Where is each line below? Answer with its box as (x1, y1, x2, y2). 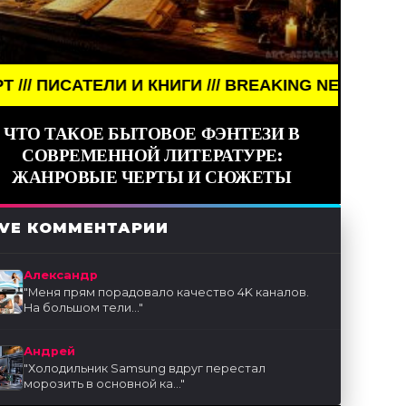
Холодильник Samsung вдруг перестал (28, 362, 266, 376)
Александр (24, 268, 99, 283)
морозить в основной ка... (24, 377, 181, 391)
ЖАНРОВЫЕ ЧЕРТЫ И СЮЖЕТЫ (12, 166, 292, 188)
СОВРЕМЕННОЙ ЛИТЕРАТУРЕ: (22, 144, 282, 167)
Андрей (24, 344, 76, 359)
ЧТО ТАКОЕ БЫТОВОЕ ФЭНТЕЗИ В (4, 122, 300, 145)
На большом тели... (24, 301, 140, 315)
